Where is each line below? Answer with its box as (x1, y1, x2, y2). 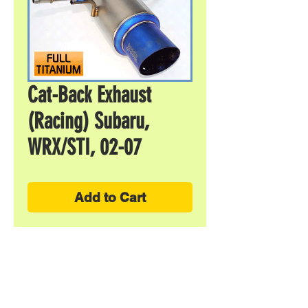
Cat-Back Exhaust (27, 82, 151, 108)
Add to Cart (74, 190, 146, 205)
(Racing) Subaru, (27, 108, 149, 134)
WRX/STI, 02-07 (27, 134, 142, 160)
